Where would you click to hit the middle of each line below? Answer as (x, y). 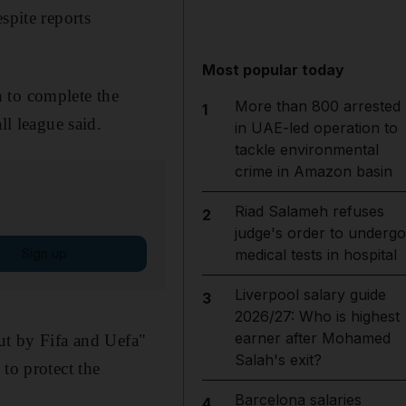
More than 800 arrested (317, 106)
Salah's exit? (278, 360)
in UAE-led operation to (316, 128)
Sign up (44, 253)
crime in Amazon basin (313, 171)
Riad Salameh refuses (309, 211)
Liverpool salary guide (310, 295)
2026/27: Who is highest (317, 316)
